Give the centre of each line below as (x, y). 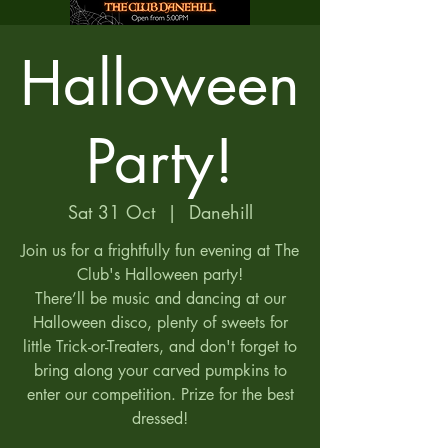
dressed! (160, 418)
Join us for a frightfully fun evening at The (160, 250)
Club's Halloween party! (160, 274)
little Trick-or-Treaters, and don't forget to (160, 346)
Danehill (220, 212)
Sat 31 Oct (111, 212)
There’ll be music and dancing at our (160, 298)
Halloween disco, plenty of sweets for (160, 322)
